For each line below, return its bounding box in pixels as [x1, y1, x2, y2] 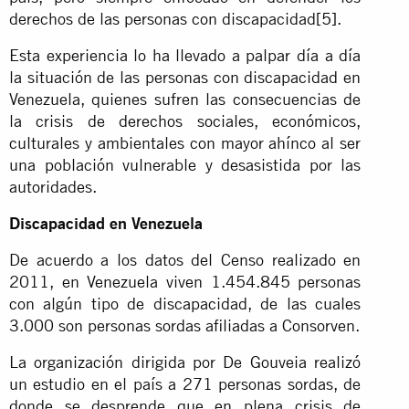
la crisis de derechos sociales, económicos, [9, 110, 362, 131]
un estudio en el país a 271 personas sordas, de [9, 373, 362, 393]
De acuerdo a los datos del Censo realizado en [9, 249, 362, 269]
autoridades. [9, 176, 97, 196]
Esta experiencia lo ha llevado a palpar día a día [9, 45, 362, 65]
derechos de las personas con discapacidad [9, 8, 316, 28]
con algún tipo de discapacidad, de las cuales [9, 293, 362, 313]
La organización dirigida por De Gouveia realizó [9, 351, 362, 372]
